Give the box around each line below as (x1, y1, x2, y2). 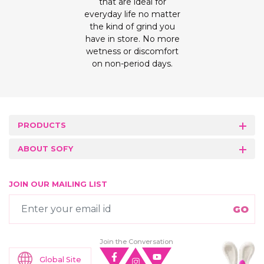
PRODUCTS (18, 120, 66, 130)
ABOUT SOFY (18, 144, 73, 153)
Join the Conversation (100, 237, 174, 246)
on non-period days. (91, 58, 173, 69)
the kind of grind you (89, 21, 175, 32)
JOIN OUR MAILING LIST (9, 179, 107, 189)
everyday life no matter (84, 8, 180, 19)
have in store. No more (85, 33, 179, 44)
